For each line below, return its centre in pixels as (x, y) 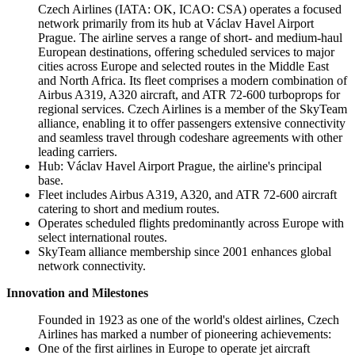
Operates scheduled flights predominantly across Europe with (191, 223)
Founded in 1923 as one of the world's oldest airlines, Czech (189, 320)
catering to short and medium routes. (129, 209)
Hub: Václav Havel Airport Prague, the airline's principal (180, 166)
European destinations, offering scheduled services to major (186, 52)
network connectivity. (92, 266)
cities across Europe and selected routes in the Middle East (183, 67)
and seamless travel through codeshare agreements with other (190, 138)
